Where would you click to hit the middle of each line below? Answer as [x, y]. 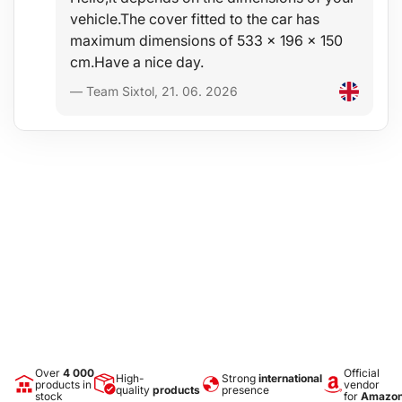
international [290, 379]
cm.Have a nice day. [137, 61]
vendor [362, 384]
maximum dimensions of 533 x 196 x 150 [206, 40]
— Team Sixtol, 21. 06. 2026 [154, 92]
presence [245, 390]
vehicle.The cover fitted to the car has [195, 18]
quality [134, 390]
